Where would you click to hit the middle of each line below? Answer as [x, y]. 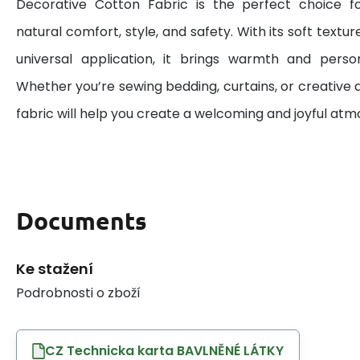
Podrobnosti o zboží [78, 292]
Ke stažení [55, 268]
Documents [82, 220]
